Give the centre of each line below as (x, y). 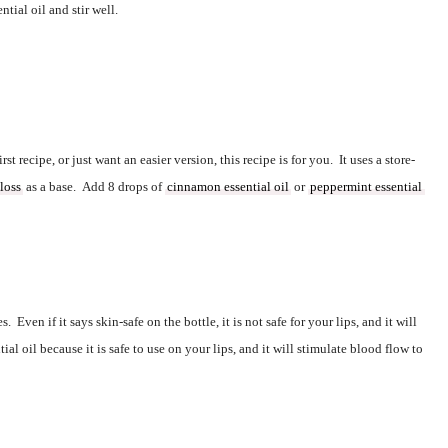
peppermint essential (366, 187)
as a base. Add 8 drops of (94, 187)
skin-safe (120, 322)
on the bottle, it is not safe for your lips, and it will (282, 322)
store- (400, 160)
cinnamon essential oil (228, 187)
